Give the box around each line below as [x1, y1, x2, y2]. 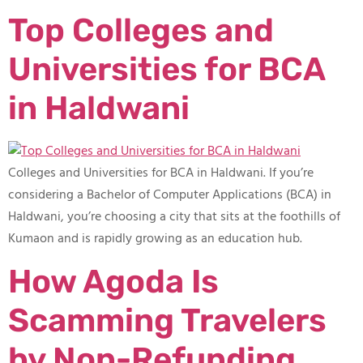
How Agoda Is [8, 262, 219, 301]
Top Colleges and [8, 11, 274, 50]
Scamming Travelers [8, 301, 327, 340]
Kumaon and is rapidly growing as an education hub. [8, 228, 302, 250]
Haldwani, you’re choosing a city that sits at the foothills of [8, 207, 340, 228]
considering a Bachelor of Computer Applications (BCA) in [8, 185, 331, 207]
